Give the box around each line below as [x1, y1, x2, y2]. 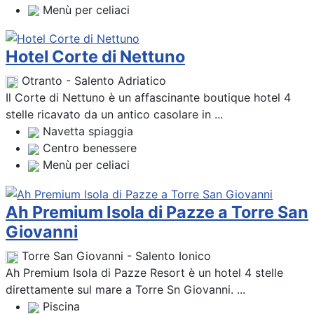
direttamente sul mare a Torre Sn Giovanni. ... [6, 282, 245, 297]
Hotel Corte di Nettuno [6, 46, 185, 67]
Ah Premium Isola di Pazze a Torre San [6, 202, 308, 223]
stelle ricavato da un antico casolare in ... [6, 107, 223, 122]
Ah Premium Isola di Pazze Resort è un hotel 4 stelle [6, 266, 283, 280]
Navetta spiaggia [43, 124, 133, 139]
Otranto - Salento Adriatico [22, 74, 166, 88]
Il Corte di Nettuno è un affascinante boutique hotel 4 [6, 90, 291, 105]
